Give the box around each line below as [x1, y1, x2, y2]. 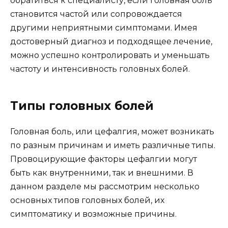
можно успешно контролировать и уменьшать [10, 50, 210, 61]
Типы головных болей [10, 99, 154, 113]
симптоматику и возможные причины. [10, 209, 177, 219]
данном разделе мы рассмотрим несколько [10, 182, 199, 192]
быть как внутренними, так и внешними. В [10, 168, 193, 178]
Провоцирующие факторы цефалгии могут [10, 154, 197, 164]
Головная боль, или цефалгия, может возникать [10, 127, 214, 137]
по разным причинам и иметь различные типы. [10, 140, 215, 151]
